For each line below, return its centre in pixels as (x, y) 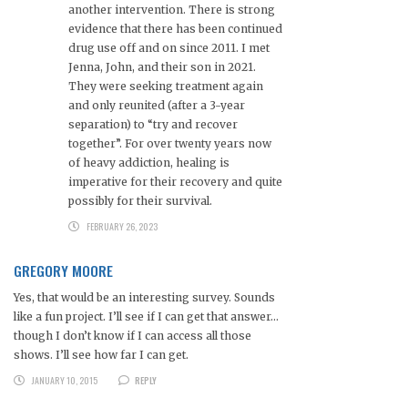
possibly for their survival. (140, 201)
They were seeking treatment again (166, 87)
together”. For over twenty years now (170, 144)
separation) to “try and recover (153, 125)
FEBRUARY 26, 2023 (122, 227)
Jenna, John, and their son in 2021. (162, 67)
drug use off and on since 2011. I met (169, 48)
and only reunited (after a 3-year (157, 106)
